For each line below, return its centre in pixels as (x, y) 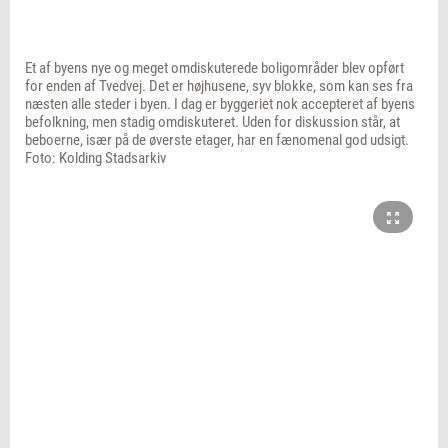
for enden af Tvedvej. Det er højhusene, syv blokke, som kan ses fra (219, 85)
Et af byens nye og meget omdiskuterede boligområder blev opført (214, 67)
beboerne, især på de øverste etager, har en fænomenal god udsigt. (217, 139)
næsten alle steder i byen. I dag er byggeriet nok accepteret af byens (220, 103)
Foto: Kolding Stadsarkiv (95, 157)
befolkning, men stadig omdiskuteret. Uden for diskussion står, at (212, 121)
